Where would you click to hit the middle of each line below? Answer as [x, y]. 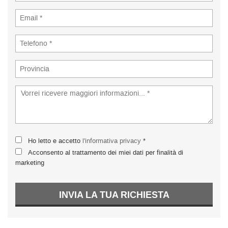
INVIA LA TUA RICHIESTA [114, 195]
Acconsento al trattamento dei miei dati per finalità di [106, 152]
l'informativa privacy [112, 141]
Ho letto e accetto [55, 141]
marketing [30, 163]
